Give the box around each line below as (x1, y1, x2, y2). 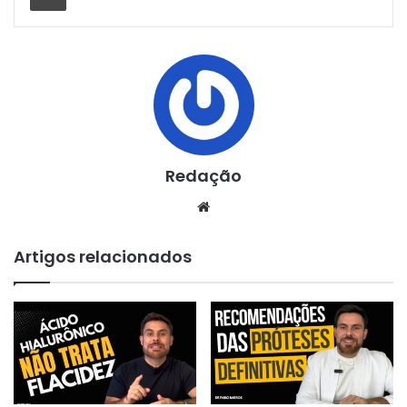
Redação (165, 164, 242, 187)
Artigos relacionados (14, 244, 192, 268)
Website (213, 196, 265, 214)
